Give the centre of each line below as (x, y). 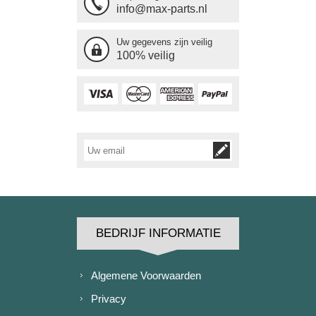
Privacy (109, 299)
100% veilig (146, 55)
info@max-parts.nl (162, 9)
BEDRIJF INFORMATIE (158, 233)
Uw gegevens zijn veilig (164, 42)
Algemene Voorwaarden (146, 275)
